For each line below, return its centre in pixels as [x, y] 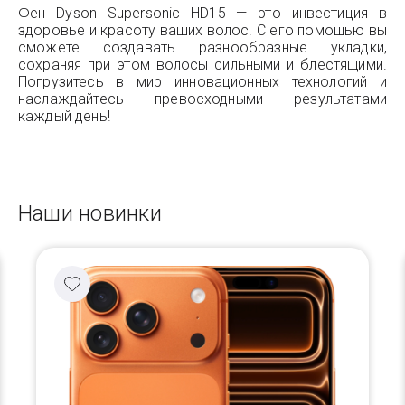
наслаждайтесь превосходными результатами [202, 99]
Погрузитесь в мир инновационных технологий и [202, 82]
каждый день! [64, 116]
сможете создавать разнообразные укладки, [202, 47]
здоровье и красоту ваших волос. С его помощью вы [202, 30]
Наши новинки [90, 213]
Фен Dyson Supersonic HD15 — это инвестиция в [202, 13]
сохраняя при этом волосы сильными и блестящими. [202, 65]
